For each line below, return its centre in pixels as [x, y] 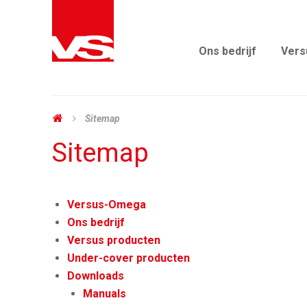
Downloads [96, 276]
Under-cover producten [129, 258]
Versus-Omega [107, 205]
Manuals [104, 294]
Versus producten [114, 240]
